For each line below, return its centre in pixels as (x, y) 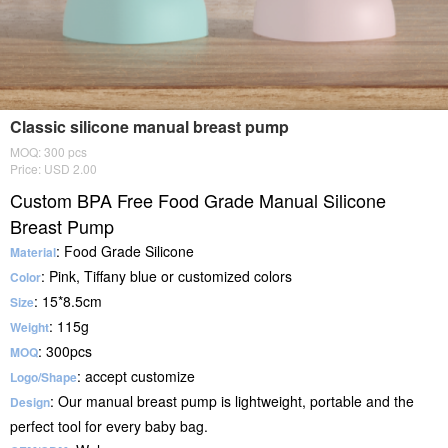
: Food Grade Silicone (125, 251)
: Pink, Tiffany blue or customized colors (166, 276)
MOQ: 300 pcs (48, 151)
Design (30, 402)
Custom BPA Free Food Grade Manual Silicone (198, 200)
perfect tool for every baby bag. (109, 426)
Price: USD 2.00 (53, 168)
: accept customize (136, 376)
